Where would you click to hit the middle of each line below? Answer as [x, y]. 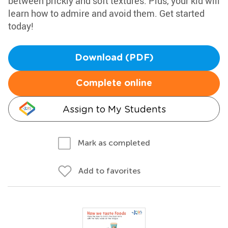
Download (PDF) [114, 58]
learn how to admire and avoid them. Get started [106, 13]
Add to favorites [109, 171]
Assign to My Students [114, 109]
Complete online [114, 83]
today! [21, 26]
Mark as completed [114, 143]
